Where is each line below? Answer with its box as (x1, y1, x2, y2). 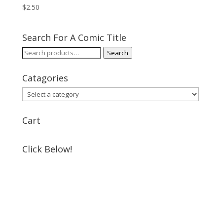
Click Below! (22, 143, 72, 155)
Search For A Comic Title (22, 32, 126, 44)
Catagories (22, 72, 68, 84)
